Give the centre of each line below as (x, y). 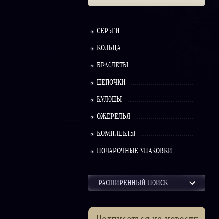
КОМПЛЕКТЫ (116, 134)
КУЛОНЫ (109, 100)
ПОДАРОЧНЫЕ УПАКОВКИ (134, 151)
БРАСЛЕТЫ (112, 66)
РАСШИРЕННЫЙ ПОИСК (133, 184)
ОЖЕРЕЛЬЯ (113, 117)
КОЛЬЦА (109, 49)
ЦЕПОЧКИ (111, 83)
